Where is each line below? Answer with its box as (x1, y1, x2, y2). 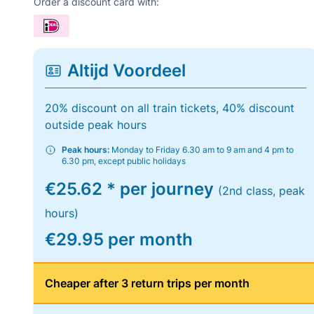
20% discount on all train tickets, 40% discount (45, 101, 294, 115)
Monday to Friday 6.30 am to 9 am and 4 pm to (109, 144, 294, 155)
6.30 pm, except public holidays (62, 156, 186, 166)
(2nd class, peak (218, 184, 305, 198)
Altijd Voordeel (67, 60, 186, 81)
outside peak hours (45, 118, 146, 132)
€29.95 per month (45, 229, 193, 250)
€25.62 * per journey (45, 179, 218, 199)
